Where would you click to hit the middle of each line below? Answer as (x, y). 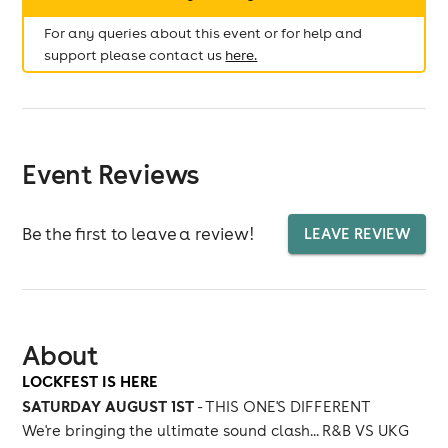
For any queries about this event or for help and (203, 33)
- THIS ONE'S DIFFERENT (283, 406)
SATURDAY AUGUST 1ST (108, 406)
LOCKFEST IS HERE (90, 381)
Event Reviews (110, 174)
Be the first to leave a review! (138, 233)
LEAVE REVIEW (356, 233)
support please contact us (133, 55)
